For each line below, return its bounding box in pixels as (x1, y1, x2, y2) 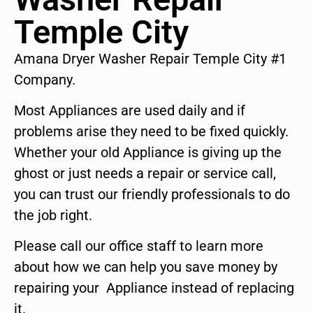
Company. (14, 71, 75, 88)
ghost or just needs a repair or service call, (14, 165, 276, 182)
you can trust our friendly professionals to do (14, 186, 290, 203)
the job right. (14, 207, 92, 224)
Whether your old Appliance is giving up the (14, 144, 282, 161)
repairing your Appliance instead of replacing (14, 279, 294, 297)
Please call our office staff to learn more (14, 238, 263, 255)
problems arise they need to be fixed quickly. (14, 123, 289, 140)
